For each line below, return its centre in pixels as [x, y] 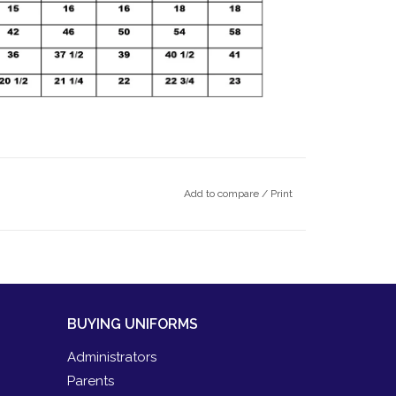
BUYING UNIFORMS [133, 324]
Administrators [112, 358]
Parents [91, 381]
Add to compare [222, 194]
